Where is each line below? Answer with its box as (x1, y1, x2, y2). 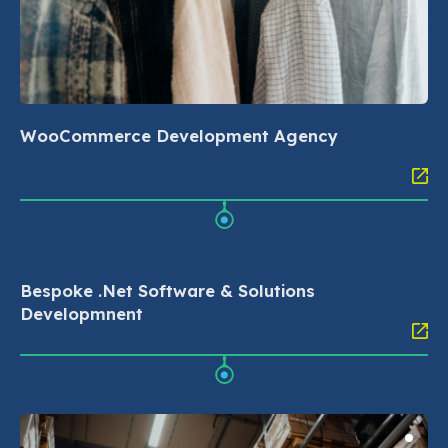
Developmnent (20, 303, 143, 325)
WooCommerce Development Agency (20, 125, 338, 147)
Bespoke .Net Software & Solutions (20, 280, 315, 302)
